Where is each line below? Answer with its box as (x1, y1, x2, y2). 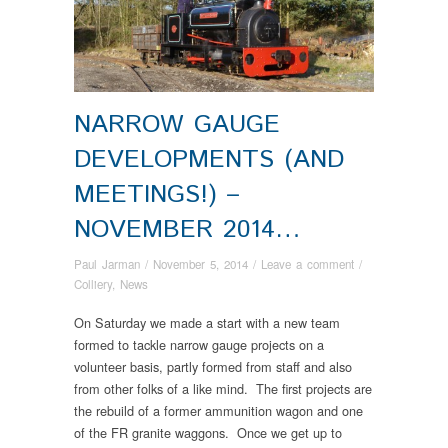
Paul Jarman (74, 256, 140, 273)
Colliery (74, 276, 112, 293)
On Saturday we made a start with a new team (74, 313, 340, 333)
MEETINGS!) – (74, 175, 240, 213)
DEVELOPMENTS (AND (74, 140, 344, 178)
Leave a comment (261, 256, 354, 273)
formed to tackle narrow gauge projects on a (74, 335, 324, 355)
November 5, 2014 (153, 256, 248, 273)
